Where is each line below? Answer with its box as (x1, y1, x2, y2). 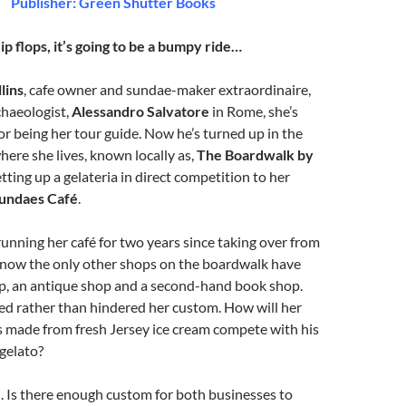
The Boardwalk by (197, 145, 314, 163)
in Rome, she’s (209, 101, 298, 120)
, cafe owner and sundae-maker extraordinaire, (24, 80, 311, 98)
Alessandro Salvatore (72, 101, 209, 120)
